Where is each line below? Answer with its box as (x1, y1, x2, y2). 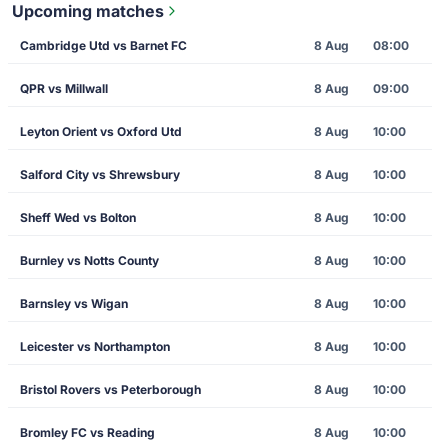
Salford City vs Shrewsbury (20, 167, 180, 183)
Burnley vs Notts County (20, 253, 159, 269)
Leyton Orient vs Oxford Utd (20, 124, 182, 140)
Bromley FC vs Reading (20, 425, 155, 441)
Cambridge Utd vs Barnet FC (20, 38, 187, 54)
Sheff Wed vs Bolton (20, 210, 136, 226)
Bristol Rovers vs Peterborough (20, 382, 201, 398)
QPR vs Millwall (20, 81, 108, 97)
